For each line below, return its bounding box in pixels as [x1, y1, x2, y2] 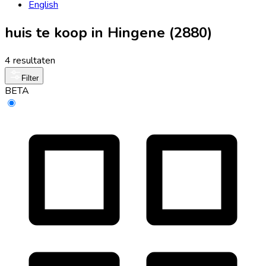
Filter [21, 73, 39, 83]
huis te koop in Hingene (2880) [5, 23, 212, 42]
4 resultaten [5, 53, 55, 67]
